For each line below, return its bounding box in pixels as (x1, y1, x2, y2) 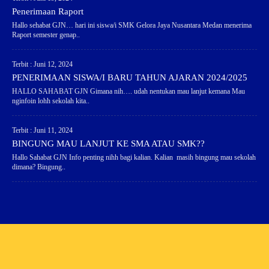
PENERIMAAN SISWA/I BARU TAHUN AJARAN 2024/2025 (11, 73, 247, 83)
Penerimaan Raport (11, 7, 83, 17)
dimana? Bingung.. (11, 163, 65, 172)
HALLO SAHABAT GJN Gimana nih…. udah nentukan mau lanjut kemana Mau (11, 87, 245, 96)
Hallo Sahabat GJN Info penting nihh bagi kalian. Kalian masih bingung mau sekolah (11, 153, 256, 162)
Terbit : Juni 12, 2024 (11, 60, 73, 69)
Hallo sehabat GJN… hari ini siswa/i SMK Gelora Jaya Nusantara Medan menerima (11, 21, 252, 30)
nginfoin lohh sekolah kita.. (11, 97, 89, 106)
